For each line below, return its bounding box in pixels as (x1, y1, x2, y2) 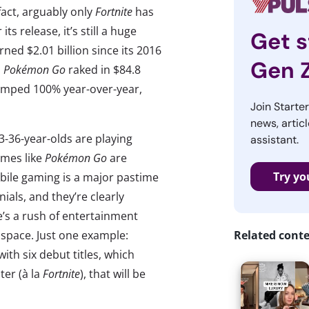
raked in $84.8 (66, 62, 141, 77)
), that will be (80, 266, 146, 281)
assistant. (250, 132, 299, 148)
